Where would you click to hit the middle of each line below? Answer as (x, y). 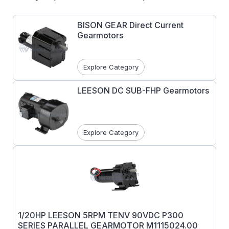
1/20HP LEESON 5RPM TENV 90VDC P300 (101, 215)
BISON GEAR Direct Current (130, 25)
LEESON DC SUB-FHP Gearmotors (143, 90)
